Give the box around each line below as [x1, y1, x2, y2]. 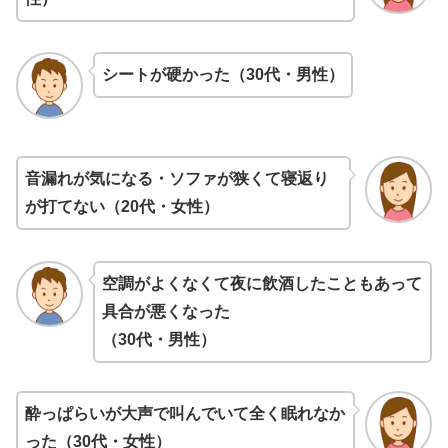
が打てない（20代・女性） [25, 198, 219, 216]
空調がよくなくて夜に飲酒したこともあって [101, 274, 422, 292]
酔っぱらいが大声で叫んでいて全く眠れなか [25, 405, 345, 423]
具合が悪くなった [101, 302, 230, 320]
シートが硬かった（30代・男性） [101, 66, 344, 83]
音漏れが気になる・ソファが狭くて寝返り [25, 170, 329, 188]
